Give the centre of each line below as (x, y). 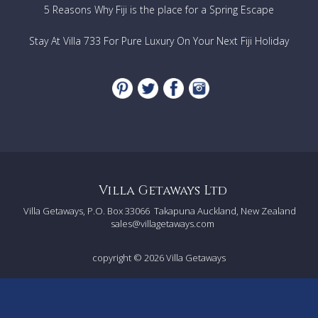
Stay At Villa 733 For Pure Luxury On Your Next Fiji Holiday (159, 41)
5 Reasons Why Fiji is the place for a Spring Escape (159, 10)
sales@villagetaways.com (163, 224)
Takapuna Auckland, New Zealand (225, 211)
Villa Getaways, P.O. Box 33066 (87, 211)
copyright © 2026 (129, 258)
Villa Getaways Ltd (163, 191)
